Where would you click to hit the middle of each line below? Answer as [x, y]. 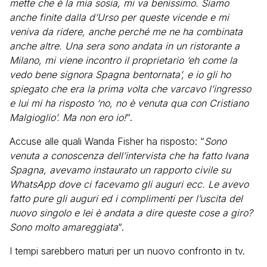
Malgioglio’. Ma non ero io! [68, 117]
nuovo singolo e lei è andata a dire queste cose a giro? [131, 213]
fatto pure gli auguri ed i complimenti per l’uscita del [126, 198]
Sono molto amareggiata [64, 227]
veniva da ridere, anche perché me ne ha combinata [126, 32]
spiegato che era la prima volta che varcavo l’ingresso [130, 89]
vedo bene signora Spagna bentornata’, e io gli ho [120, 74]
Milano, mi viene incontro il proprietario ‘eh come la [123, 60]
